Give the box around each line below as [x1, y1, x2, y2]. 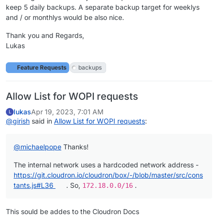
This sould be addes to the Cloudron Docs [6, 207, 139, 216]
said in [30, 117, 54, 126]
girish [13, 117, 30, 126]
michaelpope [20, 143, 61, 151]
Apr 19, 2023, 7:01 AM [31, 107, 104, 116]
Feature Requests [16, 64, 67, 72]
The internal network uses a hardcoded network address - [14, 161, 199, 169]
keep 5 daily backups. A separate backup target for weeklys [6, 3, 200, 12]
